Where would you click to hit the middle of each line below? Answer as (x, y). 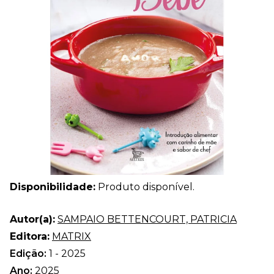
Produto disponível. (145, 187)
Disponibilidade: (53, 187)
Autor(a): (32, 219)
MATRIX (72, 236)
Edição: (29, 253)
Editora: (30, 236)
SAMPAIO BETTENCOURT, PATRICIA (147, 219)
